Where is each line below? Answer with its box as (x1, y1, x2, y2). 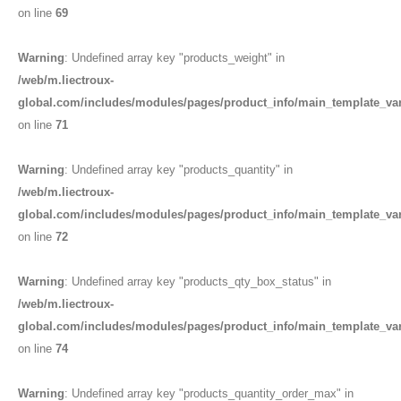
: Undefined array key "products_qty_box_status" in (64, 275, 331, 288)
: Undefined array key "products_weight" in (64, 51, 285, 64)
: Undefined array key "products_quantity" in (64, 163, 293, 176)
